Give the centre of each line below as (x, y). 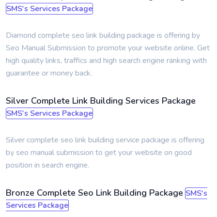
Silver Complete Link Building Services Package (101, 101)
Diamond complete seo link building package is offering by (103, 35)
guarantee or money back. (49, 73)
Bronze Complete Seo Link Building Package (94, 193)
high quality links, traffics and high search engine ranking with (106, 61)
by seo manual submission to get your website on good (99, 153)
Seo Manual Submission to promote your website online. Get (108, 48)
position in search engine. (47, 165)
